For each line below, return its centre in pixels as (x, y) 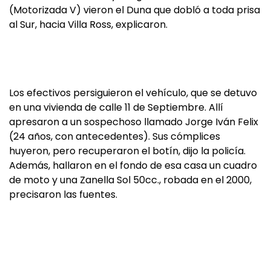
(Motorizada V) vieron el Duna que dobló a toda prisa (135, 10)
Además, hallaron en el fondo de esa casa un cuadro (133, 165)
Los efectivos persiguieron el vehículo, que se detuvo (133, 93)
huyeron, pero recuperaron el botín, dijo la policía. (127, 151)
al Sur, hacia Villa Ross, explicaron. (88, 24)
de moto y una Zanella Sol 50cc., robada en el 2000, (130, 180)
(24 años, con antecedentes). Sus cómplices (115, 136)
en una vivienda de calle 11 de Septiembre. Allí (116, 107)
